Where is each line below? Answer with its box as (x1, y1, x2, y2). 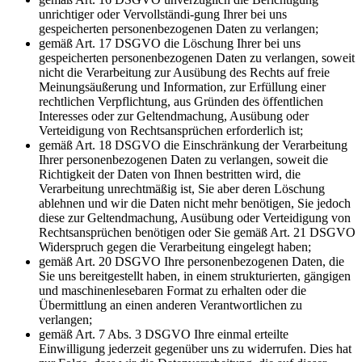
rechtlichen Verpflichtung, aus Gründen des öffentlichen (39, 94, 323, 108)
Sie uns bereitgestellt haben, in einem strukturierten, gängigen (39, 268, 351, 283)
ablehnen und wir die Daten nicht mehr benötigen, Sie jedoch (39, 196, 351, 210)
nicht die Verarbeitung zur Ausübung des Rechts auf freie (39, 65, 330, 79)
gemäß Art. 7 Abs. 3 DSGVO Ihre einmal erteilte (39, 326, 288, 341)
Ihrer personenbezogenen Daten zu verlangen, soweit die (39, 152, 328, 166)
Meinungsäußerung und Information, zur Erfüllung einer (39, 79, 326, 94)
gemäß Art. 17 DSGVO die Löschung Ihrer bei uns (39, 36, 301, 50)
